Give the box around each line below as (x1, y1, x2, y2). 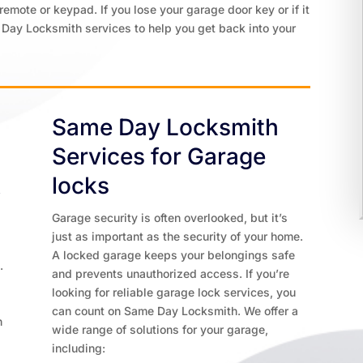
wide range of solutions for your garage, (52, 322, 269, 336)
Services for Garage (52, 143, 267, 170)
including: (52, 341, 106, 355)
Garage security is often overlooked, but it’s (52, 211, 288, 224)
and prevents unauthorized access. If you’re (52, 267, 290, 280)
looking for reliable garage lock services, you (52, 285, 297, 299)
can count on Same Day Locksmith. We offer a (52, 304, 299, 318)
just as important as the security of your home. (52, 229, 304, 243)
